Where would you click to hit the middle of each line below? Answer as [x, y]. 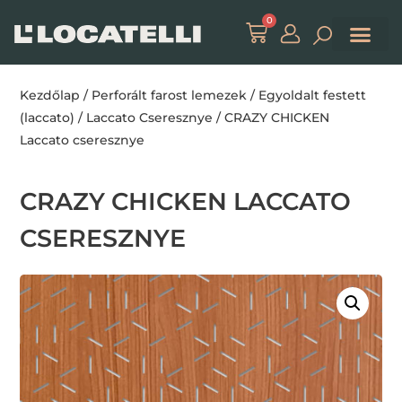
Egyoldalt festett [313, 96]
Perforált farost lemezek [170, 96]
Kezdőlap [50, 96]
